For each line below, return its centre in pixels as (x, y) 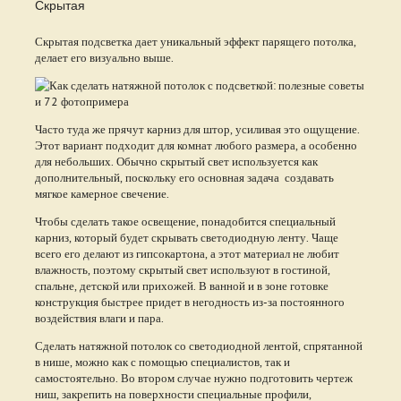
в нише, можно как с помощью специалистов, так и (162, 361)
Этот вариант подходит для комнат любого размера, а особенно (197, 145)
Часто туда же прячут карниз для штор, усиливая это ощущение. (197, 128)
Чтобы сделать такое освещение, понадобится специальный (185, 221)
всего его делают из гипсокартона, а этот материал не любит (187, 253)
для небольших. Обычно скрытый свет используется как (176, 161)
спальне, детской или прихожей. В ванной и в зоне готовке (181, 285)
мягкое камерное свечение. (102, 193)
